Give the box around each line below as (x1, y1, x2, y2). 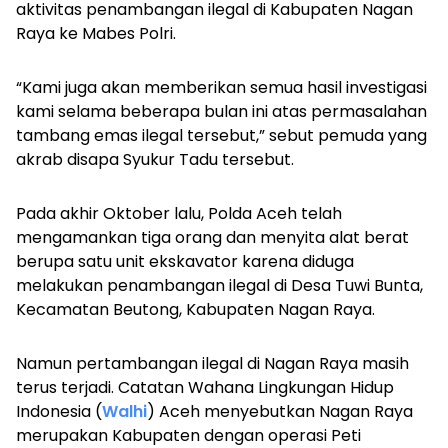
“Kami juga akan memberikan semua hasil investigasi (16, 76, 427, 99)
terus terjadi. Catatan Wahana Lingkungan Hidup (16, 376, 394, 399)
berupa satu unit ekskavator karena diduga (16, 250, 354, 273)
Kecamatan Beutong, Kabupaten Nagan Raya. (16, 298, 379, 321)
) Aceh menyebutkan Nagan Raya (147, 400, 413, 423)
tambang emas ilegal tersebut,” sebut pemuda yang (16, 124, 427, 147)
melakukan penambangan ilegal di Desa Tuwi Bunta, (16, 274, 423, 297)
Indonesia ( (16, 400, 102, 423)
